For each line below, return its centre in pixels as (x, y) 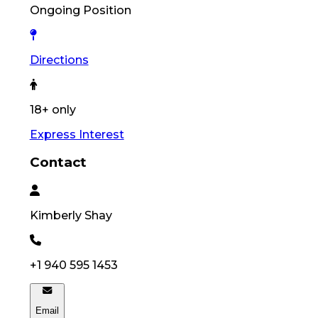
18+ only (53, 109)
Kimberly (55, 215)
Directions (59, 60)
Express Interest (77, 134)
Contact (58, 163)
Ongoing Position (80, 10)
